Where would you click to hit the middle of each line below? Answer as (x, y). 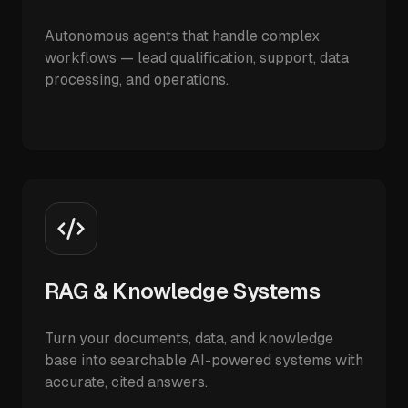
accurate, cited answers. (126, 382)
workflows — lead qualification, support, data (197, 58)
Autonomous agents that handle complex (182, 36)
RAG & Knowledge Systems (183, 291)
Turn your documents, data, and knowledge (189, 338)
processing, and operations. (137, 80)
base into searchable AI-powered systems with (204, 360)
